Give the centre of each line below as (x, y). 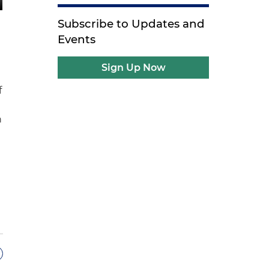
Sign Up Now (133, 68)
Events (77, 39)
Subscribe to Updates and (131, 24)
